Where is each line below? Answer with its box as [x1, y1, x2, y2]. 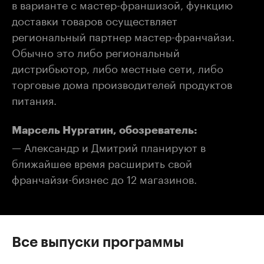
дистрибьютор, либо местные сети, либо [12, 58, 223, 75]
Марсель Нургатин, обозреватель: [12, 125, 197, 136]
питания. [12, 90, 57, 107]
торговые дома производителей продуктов [12, 74, 232, 91]
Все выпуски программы [12, 235, 184, 249]
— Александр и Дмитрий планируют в [12, 138, 206, 154]
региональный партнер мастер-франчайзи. [12, 27, 235, 44]
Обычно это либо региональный [12, 42, 180, 60]
